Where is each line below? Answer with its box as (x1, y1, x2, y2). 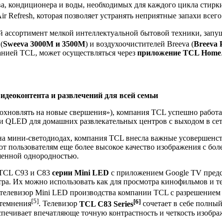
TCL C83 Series (79, 199, 133, 208)
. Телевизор (39, 199, 79, 208)
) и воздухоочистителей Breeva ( (85, 39, 194, 48)
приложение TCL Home (137, 48, 221, 57)
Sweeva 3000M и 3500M (3, 39, 85, 48)
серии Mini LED (50, 168, 109, 177)
